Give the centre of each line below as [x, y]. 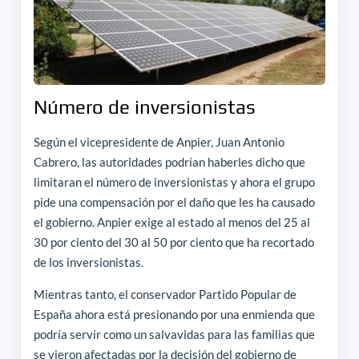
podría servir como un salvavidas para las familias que [174, 335]
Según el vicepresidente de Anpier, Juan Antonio [159, 142]
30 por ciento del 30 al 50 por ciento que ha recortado [173, 242]
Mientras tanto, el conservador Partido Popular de [165, 294]
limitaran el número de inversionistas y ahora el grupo [174, 182]
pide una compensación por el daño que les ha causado [174, 202]
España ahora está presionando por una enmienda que [174, 315]
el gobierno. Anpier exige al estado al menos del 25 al [171, 222]
